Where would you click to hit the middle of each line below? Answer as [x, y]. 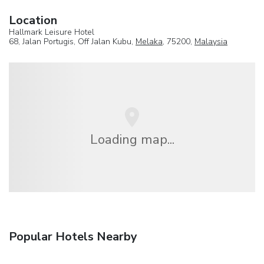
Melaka [149, 42]
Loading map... [132, 139]
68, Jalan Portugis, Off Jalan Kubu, [72, 42]
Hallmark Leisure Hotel [52, 32]
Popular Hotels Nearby [73, 237]
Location [33, 21]
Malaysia [211, 42]
